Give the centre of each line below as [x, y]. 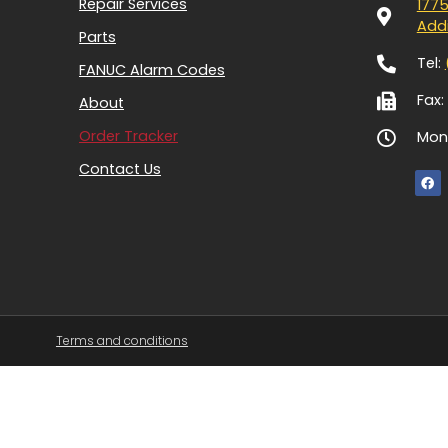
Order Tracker [128, 136]
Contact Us [120, 169]
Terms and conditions [121, 340]
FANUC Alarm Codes [152, 70]
